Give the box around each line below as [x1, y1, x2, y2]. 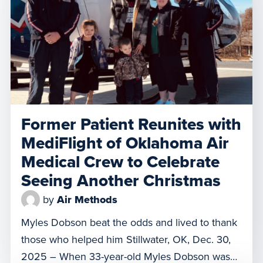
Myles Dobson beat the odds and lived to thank [21, 216, 237, 230]
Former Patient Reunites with [21, 114, 241, 135]
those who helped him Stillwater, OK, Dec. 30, [21, 233, 231, 247]
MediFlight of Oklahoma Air [21, 133, 229, 154]
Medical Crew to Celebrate [21, 152, 220, 173]
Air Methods [57, 193, 117, 207]
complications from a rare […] [21, 27, 152, 41]
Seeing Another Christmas [21, 171, 221, 191]
